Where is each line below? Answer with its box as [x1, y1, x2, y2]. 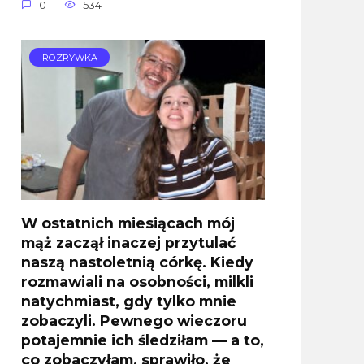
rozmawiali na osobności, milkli [21, 272, 253, 290]
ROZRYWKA [41, 51, 97, 63]
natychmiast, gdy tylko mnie [21, 292, 236, 310]
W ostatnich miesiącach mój [21, 214, 235, 232]
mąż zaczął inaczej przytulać [21, 233, 236, 251]
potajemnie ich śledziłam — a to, [21, 331, 264, 349]
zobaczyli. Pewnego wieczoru [21, 311, 247, 329]
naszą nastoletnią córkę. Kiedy [21, 253, 253, 271]
